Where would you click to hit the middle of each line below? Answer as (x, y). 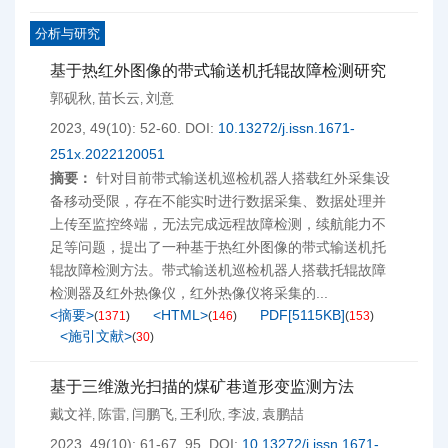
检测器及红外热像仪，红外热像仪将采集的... (189, 293)
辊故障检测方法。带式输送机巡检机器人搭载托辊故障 (218, 270)
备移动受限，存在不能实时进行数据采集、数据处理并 (218, 201)
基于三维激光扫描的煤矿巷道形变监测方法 (202, 386)
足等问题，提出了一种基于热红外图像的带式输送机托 (218, 247)
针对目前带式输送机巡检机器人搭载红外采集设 (243, 178)
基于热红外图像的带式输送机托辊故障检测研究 (218, 70)
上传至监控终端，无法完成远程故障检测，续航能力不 (218, 224)
